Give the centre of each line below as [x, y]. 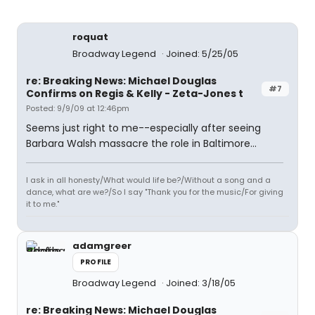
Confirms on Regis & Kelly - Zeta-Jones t [135, 94]
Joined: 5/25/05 [202, 54]
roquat [90, 37]
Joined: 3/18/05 [201, 283]
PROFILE [96, 262]
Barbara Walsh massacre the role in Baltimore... [141, 143]
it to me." [43, 204]
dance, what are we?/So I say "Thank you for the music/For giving [155, 192]
